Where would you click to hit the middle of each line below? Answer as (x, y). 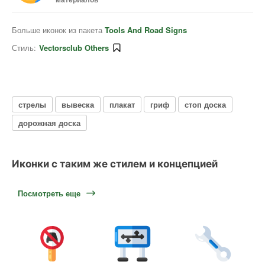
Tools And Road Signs (146, 30)
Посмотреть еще (49, 193)
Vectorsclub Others (74, 48)
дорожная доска (49, 122)
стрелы (32, 104)
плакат (122, 104)
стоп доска (205, 104)
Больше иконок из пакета (58, 30)
